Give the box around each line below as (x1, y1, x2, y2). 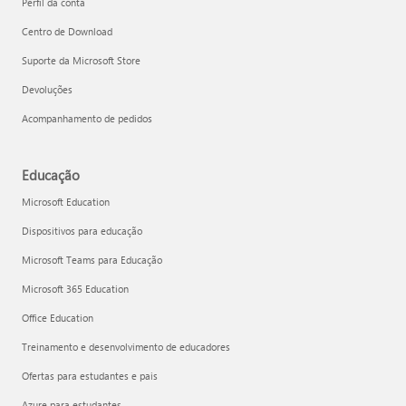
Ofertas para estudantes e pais (22, 369, 158, 382)
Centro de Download (22, 24, 112, 38)
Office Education (22, 311, 93, 324)
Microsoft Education (22, 195, 110, 208)
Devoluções (22, 82, 72, 96)
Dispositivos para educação (22, 224, 142, 237)
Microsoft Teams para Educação (22, 253, 162, 266)
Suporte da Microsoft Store (22, 53, 140, 67)
